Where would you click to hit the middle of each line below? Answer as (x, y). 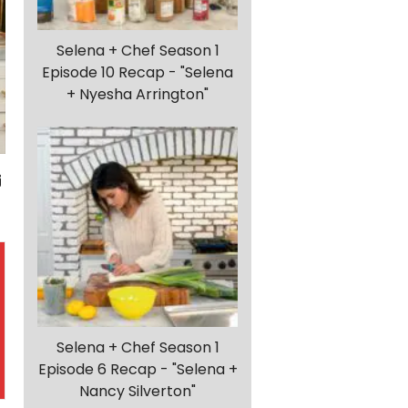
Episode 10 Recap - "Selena (138, 73)
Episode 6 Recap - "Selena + (138, 370)
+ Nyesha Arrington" (138, 95)
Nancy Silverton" (138, 392)
